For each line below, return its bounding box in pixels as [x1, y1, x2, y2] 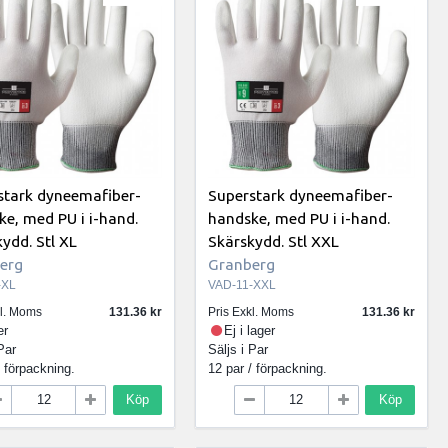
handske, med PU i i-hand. [208, 208, 391, 227]
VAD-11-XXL [208, 277, 277, 292]
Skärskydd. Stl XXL [208, 231, 340, 250]
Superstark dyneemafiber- [208, 185, 394, 204]
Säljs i [208, 342, 249, 358]
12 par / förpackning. [208, 361, 328, 377]
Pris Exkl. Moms [208, 305, 295, 320]
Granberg [208, 254, 276, 273]
